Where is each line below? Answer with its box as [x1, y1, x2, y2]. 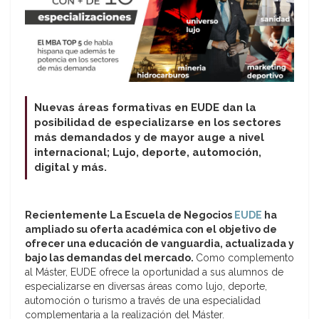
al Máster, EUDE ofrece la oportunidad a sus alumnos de [25, 266, 283, 278]
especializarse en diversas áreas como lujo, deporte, [25, 281, 267, 293]
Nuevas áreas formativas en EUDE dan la [34, 101, 256, 115]
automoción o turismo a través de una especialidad [25, 295, 261, 307]
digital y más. [34, 161, 107, 174]
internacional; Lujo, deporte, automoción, [34, 146, 261, 159]
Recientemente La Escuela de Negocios [25, 209, 234, 221]
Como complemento [196, 252, 294, 264]
